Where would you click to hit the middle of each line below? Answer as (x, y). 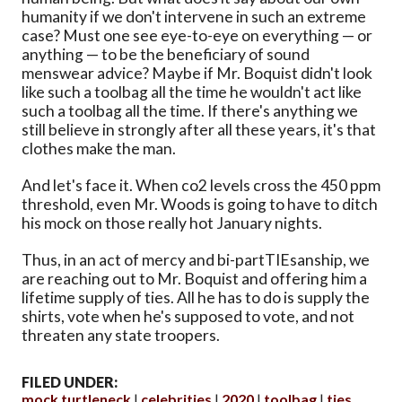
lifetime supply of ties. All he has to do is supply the (196, 298)
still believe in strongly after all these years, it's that (199, 130)
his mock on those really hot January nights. (172, 223)
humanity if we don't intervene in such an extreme (194, 17)
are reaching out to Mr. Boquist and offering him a (194, 279)
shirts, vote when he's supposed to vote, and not (188, 317)
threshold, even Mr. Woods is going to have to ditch (200, 205)
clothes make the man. (99, 149)
